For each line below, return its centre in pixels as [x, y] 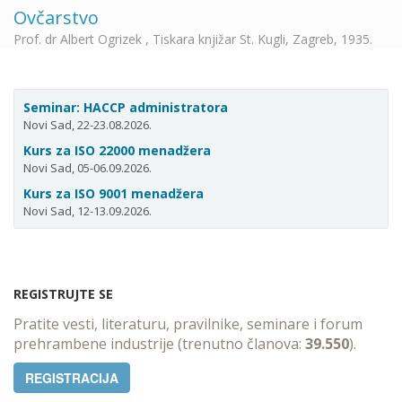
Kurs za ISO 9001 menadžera [114, 193]
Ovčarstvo [56, 17]
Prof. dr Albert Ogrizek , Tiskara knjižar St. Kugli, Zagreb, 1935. [193, 39]
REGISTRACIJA [72, 378]
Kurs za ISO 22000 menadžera [117, 150]
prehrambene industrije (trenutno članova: [159, 344]
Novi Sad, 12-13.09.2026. [87, 211]
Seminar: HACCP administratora [126, 107]
